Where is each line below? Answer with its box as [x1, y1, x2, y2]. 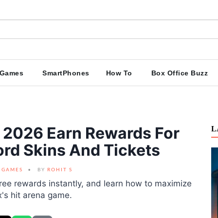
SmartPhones [42, 69, 90, 77]
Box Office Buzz [151, 69, 208, 77]
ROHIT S [47, 166, 73, 172]
